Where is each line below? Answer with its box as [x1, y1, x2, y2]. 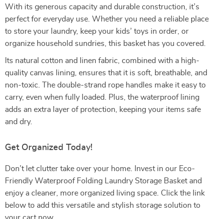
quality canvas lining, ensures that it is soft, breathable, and [5, 69, 207, 77]
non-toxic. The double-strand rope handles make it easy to [5, 81, 206, 89]
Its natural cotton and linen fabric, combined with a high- [5, 57, 199, 65]
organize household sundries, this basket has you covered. [5, 40, 206, 47]
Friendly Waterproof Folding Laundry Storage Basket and [5, 177, 202, 185]
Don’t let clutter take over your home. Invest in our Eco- [5, 165, 195, 173]
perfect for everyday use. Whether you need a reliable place [5, 15, 209, 23]
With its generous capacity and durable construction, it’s [5, 3, 199, 11]
